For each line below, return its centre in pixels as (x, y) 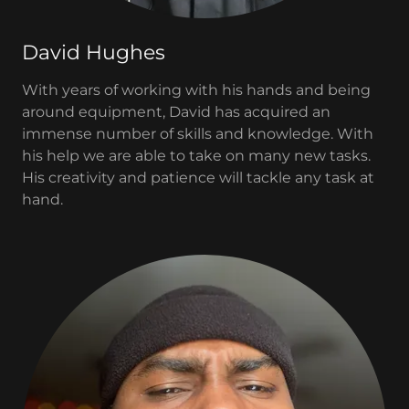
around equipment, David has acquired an (176, 112)
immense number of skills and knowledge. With (198, 134)
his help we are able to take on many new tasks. (196, 156)
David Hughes (94, 52)
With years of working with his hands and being (196, 90)
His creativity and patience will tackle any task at (198, 178)
